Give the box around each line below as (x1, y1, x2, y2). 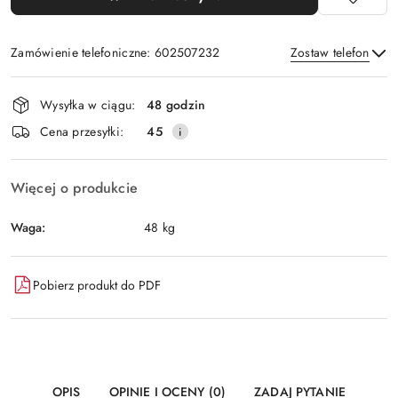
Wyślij (175, 122, 223, 142)
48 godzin (147, 95, 206, 114)
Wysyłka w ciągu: (40, 95, 136, 114)
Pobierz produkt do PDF (33, 275, 161, 294)
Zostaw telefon (290, 44, 370, 61)
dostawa (10, 123, 84, 153)
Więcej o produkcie (11, 178, 138, 198)
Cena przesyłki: (40, 122, 124, 140)
